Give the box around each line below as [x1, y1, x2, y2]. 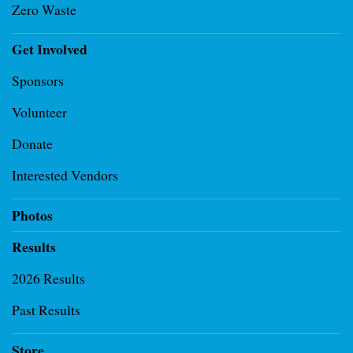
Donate [12, 134, 53, 153]
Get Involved [12, 39, 87, 59]
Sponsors [12, 71, 64, 90]
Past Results [12, 300, 80, 319]
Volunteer [12, 102, 67, 121]
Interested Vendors [12, 165, 118, 184]
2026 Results [12, 269, 85, 288]
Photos [12, 205, 53, 225]
